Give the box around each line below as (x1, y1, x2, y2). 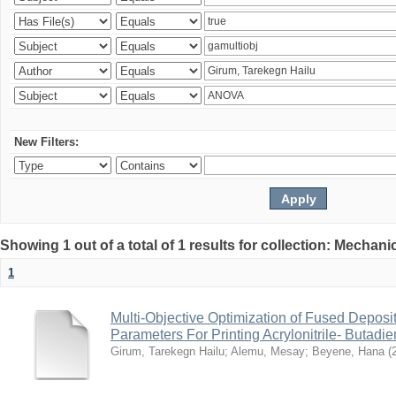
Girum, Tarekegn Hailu (110, 345, 225, 358)
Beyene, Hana (312, 345, 385, 358)
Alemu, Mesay (231, 345, 305, 358)
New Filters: (14, 135, 79, 148)
